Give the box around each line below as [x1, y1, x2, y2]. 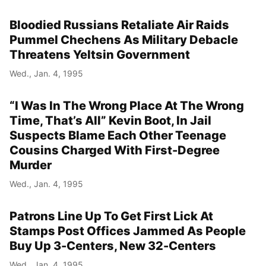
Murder [9, 158, 52, 173]
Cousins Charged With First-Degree [9, 143, 220, 158]
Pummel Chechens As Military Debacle [9, 33, 238, 47]
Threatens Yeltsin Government [9, 47, 190, 62]
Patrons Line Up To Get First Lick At [9, 209, 213, 224]
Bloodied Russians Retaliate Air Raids [9, 18, 229, 33]
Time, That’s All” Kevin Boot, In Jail [9, 113, 211, 128]
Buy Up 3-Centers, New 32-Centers [9, 239, 216, 254]
